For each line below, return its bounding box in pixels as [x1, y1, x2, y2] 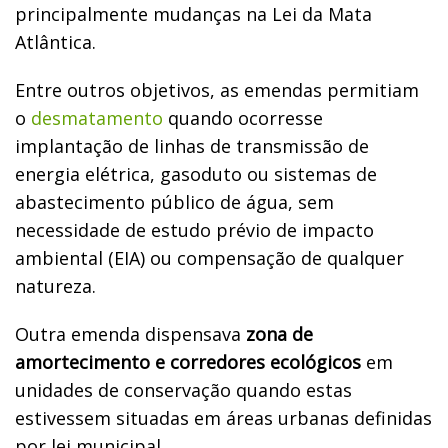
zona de [246, 321, 313, 346]
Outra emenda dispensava [15, 321, 246, 346]
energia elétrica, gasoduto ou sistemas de [15, 161, 377, 186]
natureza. [15, 273, 101, 298]
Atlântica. [15, 29, 101, 54]
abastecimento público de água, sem [15, 189, 334, 214]
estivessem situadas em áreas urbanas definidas [15, 405, 432, 430]
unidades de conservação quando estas [15, 377, 352, 402]
